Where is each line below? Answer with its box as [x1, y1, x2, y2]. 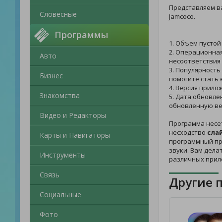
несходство [169, 128, 207, 137]
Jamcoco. [169, 12, 195, 21]
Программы [55, 29, 108, 41]
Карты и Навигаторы [40, 130, 110, 140]
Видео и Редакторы [40, 111, 106, 120]
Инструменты [40, 150, 86, 160]
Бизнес [40, 71, 63, 80]
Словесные [40, 9, 77, 19]
